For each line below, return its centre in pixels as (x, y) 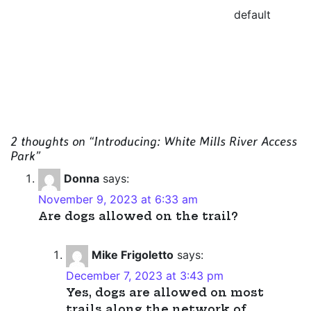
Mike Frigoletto (133, 255)
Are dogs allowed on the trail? (138, 216)
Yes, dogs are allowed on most (165, 292)
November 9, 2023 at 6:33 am (118, 199)
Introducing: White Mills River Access (195, 141)
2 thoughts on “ (52, 141)
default (252, 14)
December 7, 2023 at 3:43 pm (145, 275)
